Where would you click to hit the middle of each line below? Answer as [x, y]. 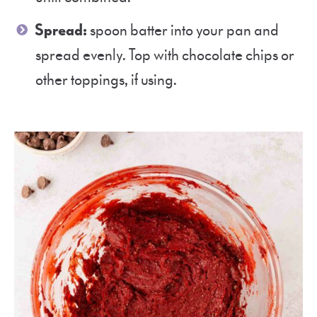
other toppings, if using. [106, 80]
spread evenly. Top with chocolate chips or [165, 55]
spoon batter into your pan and [183, 30]
